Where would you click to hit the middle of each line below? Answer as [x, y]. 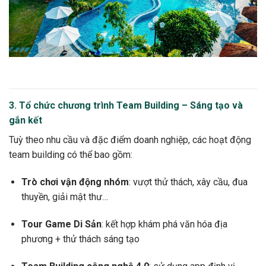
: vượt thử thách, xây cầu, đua [188, 182]
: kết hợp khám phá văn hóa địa [164, 224]
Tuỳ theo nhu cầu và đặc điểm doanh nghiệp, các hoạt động [130, 140]
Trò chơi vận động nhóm [75, 182]
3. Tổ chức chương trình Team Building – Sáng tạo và [126, 106]
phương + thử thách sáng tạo [80, 239]
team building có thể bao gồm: [71, 155]
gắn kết [26, 121]
